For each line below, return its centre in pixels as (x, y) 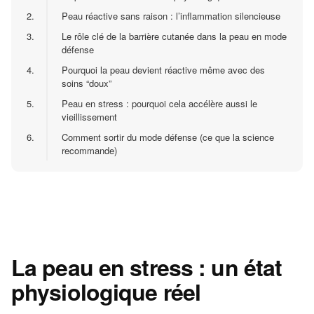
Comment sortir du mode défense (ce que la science (168, 137)
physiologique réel (106, 292)
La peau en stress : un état (147, 267)
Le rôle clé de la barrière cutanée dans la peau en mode (174, 36)
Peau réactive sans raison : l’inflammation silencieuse (171, 16)
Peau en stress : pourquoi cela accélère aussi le (159, 104)
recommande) (89, 151)
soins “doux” (87, 83)
